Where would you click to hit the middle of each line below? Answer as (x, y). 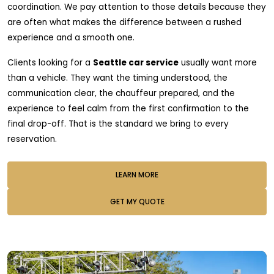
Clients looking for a (50, 63)
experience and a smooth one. (71, 38)
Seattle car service (136, 63)
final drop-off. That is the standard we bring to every (118, 124)
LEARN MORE (137, 175)
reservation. (32, 139)
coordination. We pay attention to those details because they (137, 7)
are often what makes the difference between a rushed (124, 23)
